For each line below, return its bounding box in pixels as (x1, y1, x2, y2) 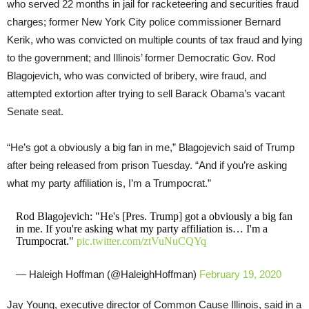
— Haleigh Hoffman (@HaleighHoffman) (15, 268, 199, 281)
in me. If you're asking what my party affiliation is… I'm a (15, 223, 268, 235)
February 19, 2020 (199, 268, 281, 281)
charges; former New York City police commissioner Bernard (7, 16, 281, 28)
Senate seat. (7, 106, 63, 118)
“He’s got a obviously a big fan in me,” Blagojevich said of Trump (7, 141, 295, 154)
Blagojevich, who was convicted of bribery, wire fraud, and (7, 70, 266, 82)
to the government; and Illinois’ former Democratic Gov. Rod (7, 52, 275, 64)
